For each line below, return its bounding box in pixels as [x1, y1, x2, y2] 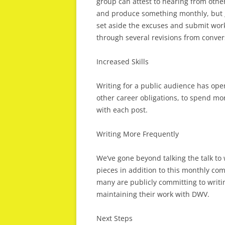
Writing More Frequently [96, 129, 179, 139]
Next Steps [96, 213, 133, 223]
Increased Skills [96, 57, 149, 66]
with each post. [96, 105, 148, 115]
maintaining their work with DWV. [96, 189, 209, 199]
